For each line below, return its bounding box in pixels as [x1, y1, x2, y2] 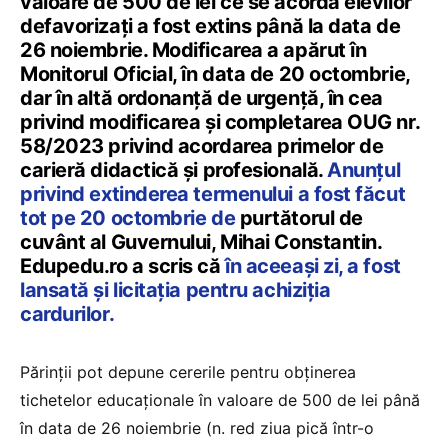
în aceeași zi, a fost [225, 253, 401, 278]
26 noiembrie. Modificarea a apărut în [20, 37, 367, 62]
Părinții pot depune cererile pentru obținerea [20, 361, 356, 382]
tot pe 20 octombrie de [20, 205, 240, 230]
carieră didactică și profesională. [20, 157, 328, 182]
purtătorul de [239, 205, 363, 230]
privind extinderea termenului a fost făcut [20, 181, 406, 206]
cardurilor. [20, 301, 115, 326]
